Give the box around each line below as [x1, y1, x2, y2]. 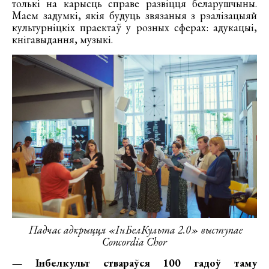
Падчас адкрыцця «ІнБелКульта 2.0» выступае [26, 223, 243, 237]
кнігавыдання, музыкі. [12, 32, 113, 47]
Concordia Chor [102, 235, 167, 249]
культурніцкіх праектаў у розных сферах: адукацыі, [12, 20, 257, 35]
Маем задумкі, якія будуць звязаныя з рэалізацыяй [12, 8, 257, 23]
